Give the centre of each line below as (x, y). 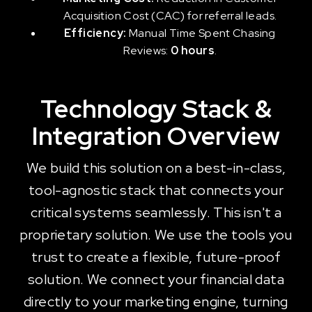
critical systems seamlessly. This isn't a (156, 212)
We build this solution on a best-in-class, (156, 168)
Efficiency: (95, 33)
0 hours (193, 50)
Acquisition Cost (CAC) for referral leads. (170, 16)
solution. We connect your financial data (156, 279)
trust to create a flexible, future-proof (156, 257)
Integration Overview (156, 136)
